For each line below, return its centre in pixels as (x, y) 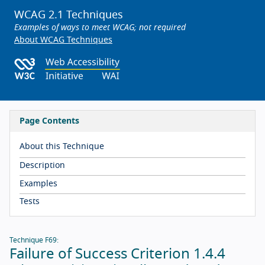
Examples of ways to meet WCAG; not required (100, 28)
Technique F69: (34, 240)
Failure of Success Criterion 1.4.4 (117, 255)
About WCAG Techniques (63, 40)
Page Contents (49, 121)
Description (42, 166)
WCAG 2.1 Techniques (69, 15)
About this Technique (62, 146)
